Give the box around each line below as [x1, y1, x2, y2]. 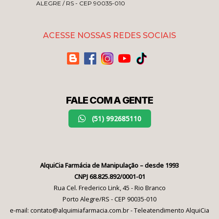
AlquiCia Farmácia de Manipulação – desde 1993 [40, 160, 179, 170]
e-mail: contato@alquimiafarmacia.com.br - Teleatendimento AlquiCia [10, 205, 209, 215]
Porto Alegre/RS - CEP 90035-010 [63, 194, 156, 203]
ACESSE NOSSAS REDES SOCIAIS [43, 30, 176, 40]
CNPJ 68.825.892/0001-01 [74, 172, 145, 181]
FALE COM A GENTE [66, 94, 153, 106]
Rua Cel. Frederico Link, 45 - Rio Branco [53, 183, 166, 192]
